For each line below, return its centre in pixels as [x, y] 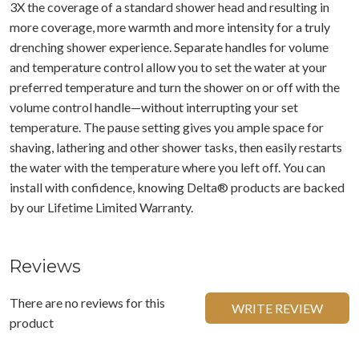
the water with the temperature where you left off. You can [167, 167]
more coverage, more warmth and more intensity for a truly [170, 26]
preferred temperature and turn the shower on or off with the [175, 87]
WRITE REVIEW [277, 308]
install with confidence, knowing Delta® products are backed [177, 187]
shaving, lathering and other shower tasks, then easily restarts [176, 147]
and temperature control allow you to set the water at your [168, 67]
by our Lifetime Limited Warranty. [101, 207]
